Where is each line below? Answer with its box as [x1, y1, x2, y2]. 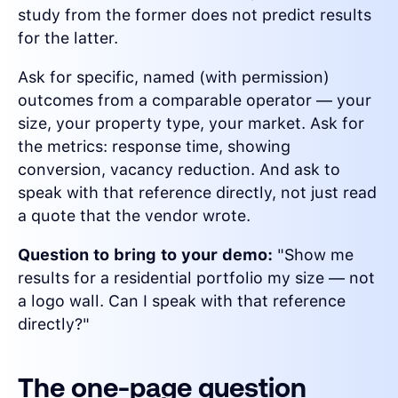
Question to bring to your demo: [18, 245, 273, 265]
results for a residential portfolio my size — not [18, 268, 375, 288]
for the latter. [18, 28, 118, 48]
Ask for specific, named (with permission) [18, 68, 330, 87]
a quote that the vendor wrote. [18, 206, 251, 226]
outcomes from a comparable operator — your [18, 91, 371, 110]
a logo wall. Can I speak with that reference [18, 291, 346, 311]
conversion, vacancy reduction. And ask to [18, 160, 340, 179]
